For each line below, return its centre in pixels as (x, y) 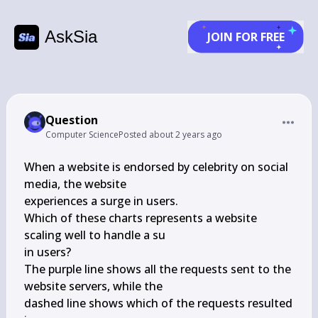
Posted (133, 135)
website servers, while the (93, 286)
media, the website (75, 184)
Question (71, 120)
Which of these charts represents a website (140, 218)
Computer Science (82, 135)
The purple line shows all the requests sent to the (157, 269)
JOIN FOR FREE (246, 37)
